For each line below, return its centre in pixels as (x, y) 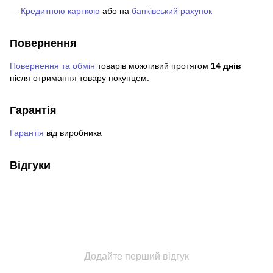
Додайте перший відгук (136, 257)
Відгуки (30, 165)
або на (116, 11)
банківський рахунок (172, 11)
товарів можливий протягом (153, 66)
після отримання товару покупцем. (80, 78)
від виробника (73, 133)
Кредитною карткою (60, 11)
